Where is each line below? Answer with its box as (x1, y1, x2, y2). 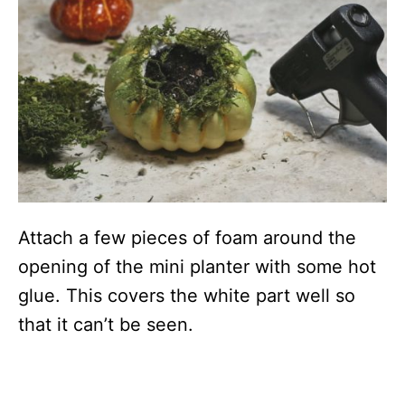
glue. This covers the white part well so (18, 285, 355, 307)
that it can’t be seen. (18, 314, 193, 336)
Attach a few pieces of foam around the (18, 227, 356, 250)
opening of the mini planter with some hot (18, 256, 376, 278)
